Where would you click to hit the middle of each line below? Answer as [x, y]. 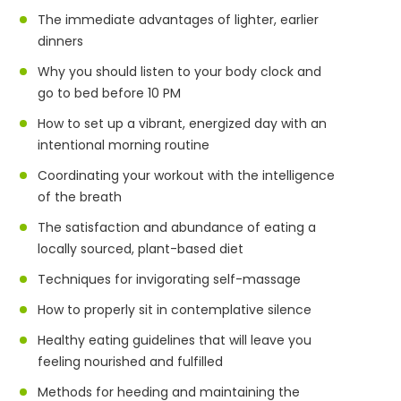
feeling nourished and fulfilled [131, 361]
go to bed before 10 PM [110, 93]
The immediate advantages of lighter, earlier [179, 19]
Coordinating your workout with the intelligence [187, 175]
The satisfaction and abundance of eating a [177, 227]
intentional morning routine [124, 145]
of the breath [80, 196]
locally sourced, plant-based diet [141, 248]
